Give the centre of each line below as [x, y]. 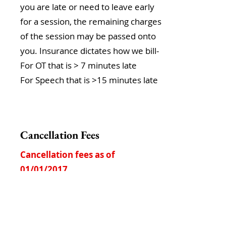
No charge [96, 199]
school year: [47, 199]
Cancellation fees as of [68, 155]
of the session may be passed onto [88, 36]
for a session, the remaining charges [91, 21]
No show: [41, 213]
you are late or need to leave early [87, 7]
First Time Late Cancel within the [89, 184]
